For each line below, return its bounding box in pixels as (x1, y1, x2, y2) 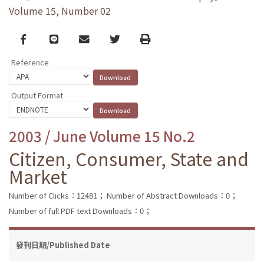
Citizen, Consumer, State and (9, 145, 249, 171)
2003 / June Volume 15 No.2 (9, 125, 195, 146)
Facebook (19, 31, 68, 46)
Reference (11, 57, 49, 68)
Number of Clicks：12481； (9, 189, 105, 201)
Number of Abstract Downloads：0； (107, 189, 237, 201)
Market (9, 163, 67, 189)
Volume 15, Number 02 (9, 4, 111, 18)
